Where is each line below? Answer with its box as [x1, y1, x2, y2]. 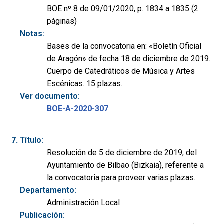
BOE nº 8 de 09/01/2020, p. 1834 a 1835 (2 [47, 3, 198, 13]
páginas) [47, 16, 77, 26]
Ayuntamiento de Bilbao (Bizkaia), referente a [47, 160, 204, 170]
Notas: [20, 28, 44, 38]
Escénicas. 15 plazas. [47, 78, 122, 88]
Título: [20, 135, 43, 145]
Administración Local [47, 197, 120, 207]
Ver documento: [20, 91, 80, 101]
